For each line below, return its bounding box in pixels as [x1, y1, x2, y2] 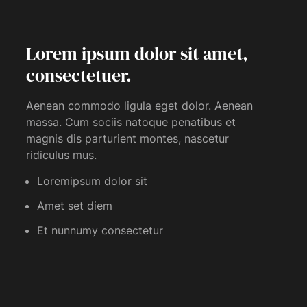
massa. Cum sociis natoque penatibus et [26, 115, 236, 129]
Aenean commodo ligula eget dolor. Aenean [26, 99, 253, 112]
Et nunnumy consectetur [37, 223, 163, 237]
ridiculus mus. [26, 148, 97, 162]
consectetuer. [26, 63, 132, 88]
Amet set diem [37, 199, 112, 212]
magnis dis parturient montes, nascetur [26, 132, 229, 145]
